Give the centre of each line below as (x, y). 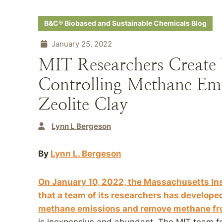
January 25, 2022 (81, 44)
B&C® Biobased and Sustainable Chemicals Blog (125, 23)
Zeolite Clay (83, 104)
